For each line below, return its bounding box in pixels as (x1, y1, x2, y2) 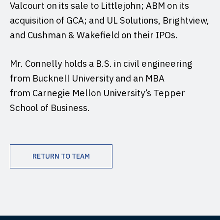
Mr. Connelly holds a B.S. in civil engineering (10, 57, 192, 69)
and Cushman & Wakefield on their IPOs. (10, 28, 178, 41)
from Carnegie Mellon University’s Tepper (10, 86, 185, 99)
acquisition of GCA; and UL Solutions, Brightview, (10, 14, 209, 26)
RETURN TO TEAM (32, 151, 90, 161)
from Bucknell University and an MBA (10, 72, 165, 84)
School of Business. (10, 101, 90, 113)
